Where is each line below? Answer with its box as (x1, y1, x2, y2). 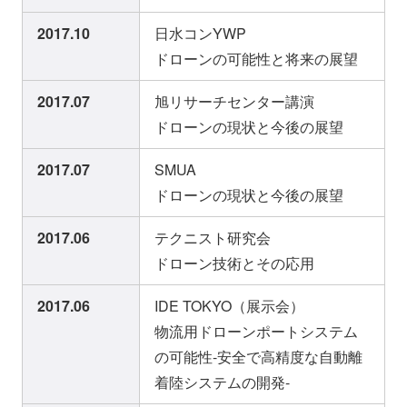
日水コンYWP (154, 23, 246, 45)
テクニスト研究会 (154, 227, 271, 249)
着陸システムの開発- (154, 372, 290, 393)
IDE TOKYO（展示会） (154, 295, 304, 317)
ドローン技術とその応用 (154, 253, 314, 274)
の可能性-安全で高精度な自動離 (154, 346, 362, 368)
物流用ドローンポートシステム (154, 321, 358, 342)
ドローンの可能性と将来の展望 (154, 48, 358, 70)
